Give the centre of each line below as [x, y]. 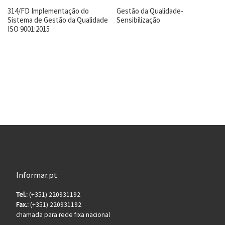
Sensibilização [139, 20]
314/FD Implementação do [48, 11]
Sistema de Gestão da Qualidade [58, 20]
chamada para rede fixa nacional [63, 215]
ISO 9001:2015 [29, 29]
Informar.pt [36, 175]
